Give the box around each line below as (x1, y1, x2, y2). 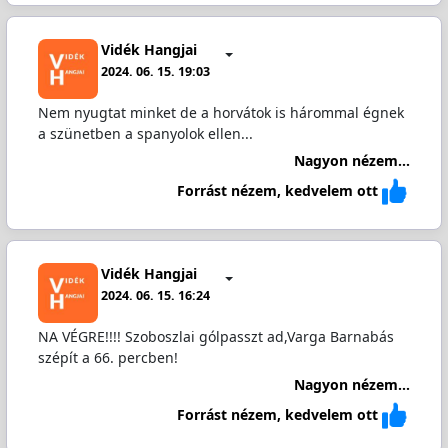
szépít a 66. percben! (37, 348, 178, 368)
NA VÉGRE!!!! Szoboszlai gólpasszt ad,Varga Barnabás (37, 327, 394, 347)
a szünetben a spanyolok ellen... (37, 124, 253, 144)
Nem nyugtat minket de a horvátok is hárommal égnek (37, 103, 404, 123)
